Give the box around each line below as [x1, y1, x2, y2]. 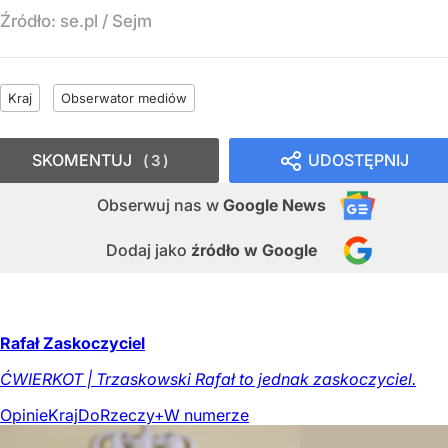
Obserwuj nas [97, 194, 206, 215]
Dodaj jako [106, 239, 191, 260]
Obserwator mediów [61, 89, 187, 106]
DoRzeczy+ [78, 404, 164, 425]
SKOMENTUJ [32, 149, 132, 170]
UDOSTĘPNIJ [308, 149, 409, 170]
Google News [223, 194, 326, 215]
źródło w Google [191, 239, 317, 260]
